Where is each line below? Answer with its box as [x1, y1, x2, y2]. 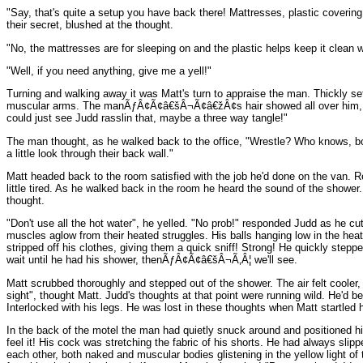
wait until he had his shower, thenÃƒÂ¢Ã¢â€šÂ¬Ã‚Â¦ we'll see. [6, 254, 297, 267]
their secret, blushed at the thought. [6, 19, 173, 32]
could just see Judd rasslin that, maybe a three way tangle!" [6, 112, 288, 125]
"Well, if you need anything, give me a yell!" [6, 64, 211, 77]
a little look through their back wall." [6, 147, 173, 160]
